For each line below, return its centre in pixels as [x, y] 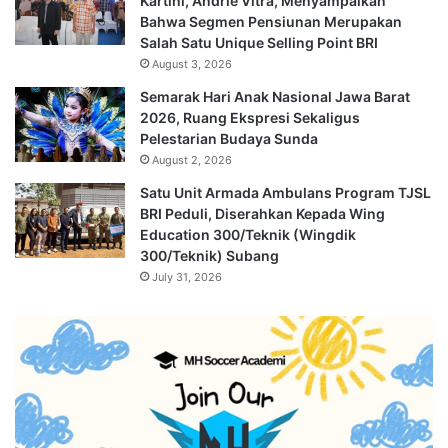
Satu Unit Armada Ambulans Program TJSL [285, 192]
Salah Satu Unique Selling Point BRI [259, 42]
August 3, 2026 [192, 63]
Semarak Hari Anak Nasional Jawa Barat [275, 96]
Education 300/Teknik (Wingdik [248, 234]
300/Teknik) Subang [209, 255]
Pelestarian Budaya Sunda [229, 138]
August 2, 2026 [192, 159]
